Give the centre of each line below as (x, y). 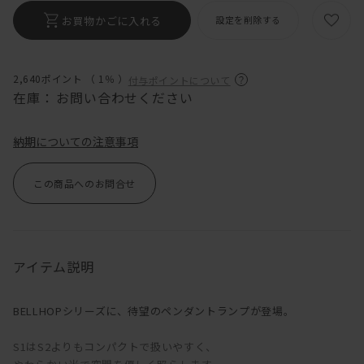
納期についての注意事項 (76, 142)
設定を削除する (248, 20)
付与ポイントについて (179, 80)
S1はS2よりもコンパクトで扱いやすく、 (115, 347)
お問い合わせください (125, 98)
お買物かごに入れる (111, 20)
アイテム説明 (54, 267)
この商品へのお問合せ (84, 184)
